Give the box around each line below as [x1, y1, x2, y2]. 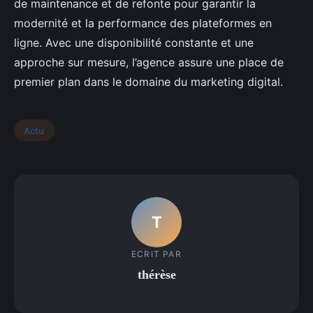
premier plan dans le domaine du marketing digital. [14, 74, 283, 89]
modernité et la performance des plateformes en [14, 15, 272, 30]
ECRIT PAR [131, 249, 182, 260]
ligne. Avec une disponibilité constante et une [14, 35, 254, 50]
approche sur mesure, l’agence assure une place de [14, 54, 284, 69]
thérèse [137, 268, 176, 282]
